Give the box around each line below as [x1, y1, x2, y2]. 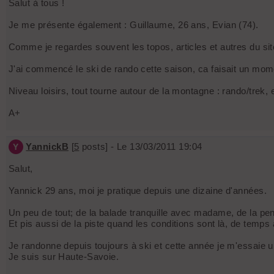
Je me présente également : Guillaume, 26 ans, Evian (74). [9, 20, 259, 31]
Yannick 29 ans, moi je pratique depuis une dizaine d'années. [9, 185, 267, 196]
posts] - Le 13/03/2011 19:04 [79, 141, 202, 152]
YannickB [26, 141, 69, 152]
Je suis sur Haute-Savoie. [9, 251, 119, 262]
